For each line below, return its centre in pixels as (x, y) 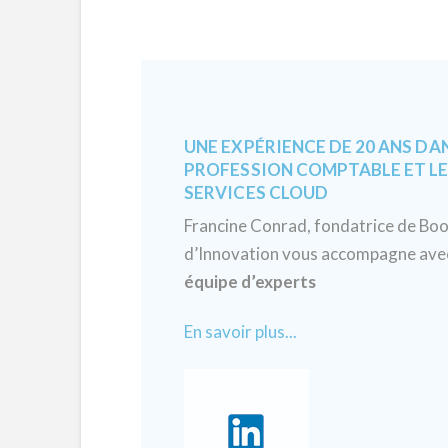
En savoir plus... (241, 332)
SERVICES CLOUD (256, 192)
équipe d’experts (250, 282)
